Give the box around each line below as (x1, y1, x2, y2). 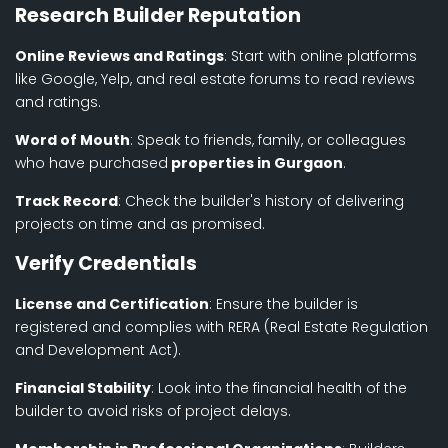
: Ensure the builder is (209, 294, 358, 315)
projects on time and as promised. (15, 214, 265, 235)
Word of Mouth (15, 130, 130, 151)
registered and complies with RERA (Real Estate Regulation (15, 317, 428, 338)
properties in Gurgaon (171, 153, 343, 174)
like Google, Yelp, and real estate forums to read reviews (15, 69, 415, 90)
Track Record (15, 191, 118, 212)
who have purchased (15, 153, 168, 174)
